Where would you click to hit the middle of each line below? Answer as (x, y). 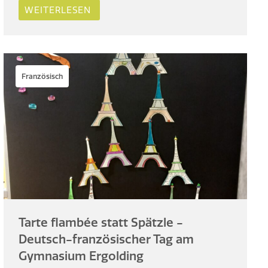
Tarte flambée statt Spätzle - (101, 222)
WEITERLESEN (58, 10)
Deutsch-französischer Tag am (106, 239)
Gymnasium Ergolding (81, 255)
